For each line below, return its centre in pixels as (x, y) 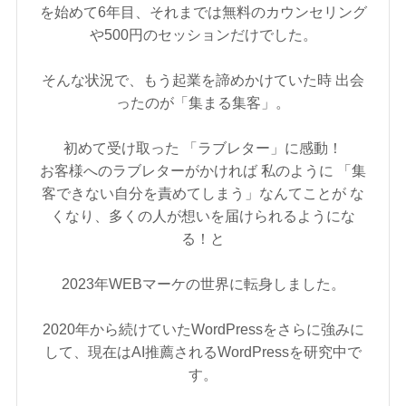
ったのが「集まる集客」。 (203, 103)
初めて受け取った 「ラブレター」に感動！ (203, 148)
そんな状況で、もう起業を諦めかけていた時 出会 (203, 80)
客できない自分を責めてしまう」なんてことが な (203, 193)
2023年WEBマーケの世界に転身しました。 (203, 284)
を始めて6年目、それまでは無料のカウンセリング (203, 12)
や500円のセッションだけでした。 (203, 35)
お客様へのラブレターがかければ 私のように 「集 (203, 171)
